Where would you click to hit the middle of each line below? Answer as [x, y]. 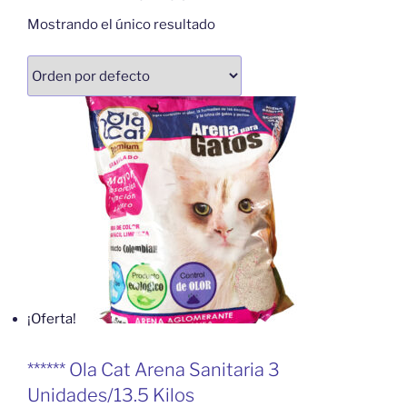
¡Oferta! [52, 319]
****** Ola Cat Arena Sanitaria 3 [154, 370]
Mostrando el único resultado [121, 24]
